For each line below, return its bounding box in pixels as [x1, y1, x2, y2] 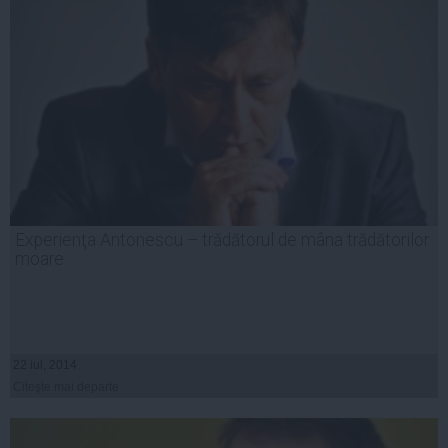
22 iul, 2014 [13, 358, 77, 373]
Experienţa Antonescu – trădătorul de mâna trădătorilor [15, 230, 429, 251]
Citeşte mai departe [13, 380, 119, 395]
